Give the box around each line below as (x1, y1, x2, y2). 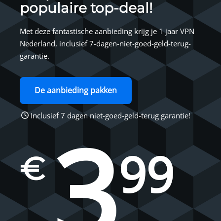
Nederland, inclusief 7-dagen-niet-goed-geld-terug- (20, 38, 191, 48)
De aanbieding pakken (35, 84, 117, 96)
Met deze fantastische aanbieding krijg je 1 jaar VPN (20, 26, 194, 36)
